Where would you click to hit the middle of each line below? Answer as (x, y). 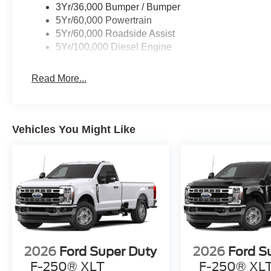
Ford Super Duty (108, 252)
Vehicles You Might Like (74, 130)
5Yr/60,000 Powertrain (104, 21)
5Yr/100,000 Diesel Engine (114, 47)
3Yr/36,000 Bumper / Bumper (118, 7)
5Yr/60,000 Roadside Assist (116, 34)
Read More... (59, 79)
